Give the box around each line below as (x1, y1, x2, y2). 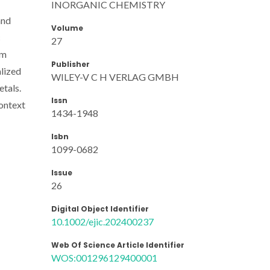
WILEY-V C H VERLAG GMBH (51, 71, 179, 83)
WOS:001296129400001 (51, 251, 157, 263)
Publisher (51, 58, 90, 69)
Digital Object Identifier (51, 203, 149, 214)
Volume (51, 22, 83, 33)
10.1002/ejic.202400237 (51, 215, 154, 227)
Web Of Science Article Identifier (51, 239, 184, 250)
